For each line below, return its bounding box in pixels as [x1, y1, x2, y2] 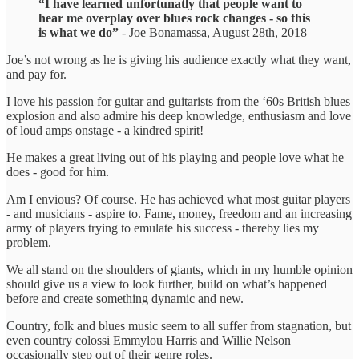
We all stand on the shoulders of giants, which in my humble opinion [6, 263, 353, 277]
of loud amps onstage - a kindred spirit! [6, 123, 204, 138]
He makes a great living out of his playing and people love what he [6, 151, 344, 165]
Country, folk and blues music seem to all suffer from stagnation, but [6, 319, 351, 333]
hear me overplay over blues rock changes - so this [38, 11, 310, 26]
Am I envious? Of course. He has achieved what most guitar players [6, 192, 350, 207]
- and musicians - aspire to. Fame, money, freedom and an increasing [6, 207, 352, 221]
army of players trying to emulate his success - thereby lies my [6, 221, 319, 236]
